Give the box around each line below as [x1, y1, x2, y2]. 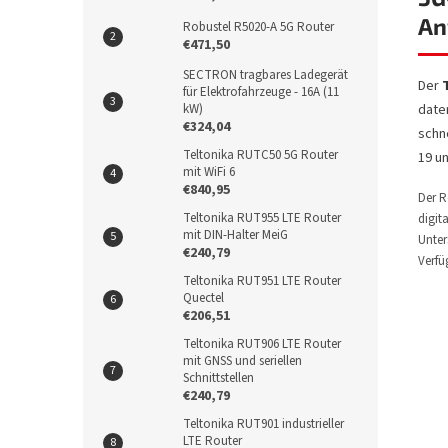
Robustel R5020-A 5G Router [183, 18, 334, 36]
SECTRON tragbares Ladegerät [183, 66, 348, 84]
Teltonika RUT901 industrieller [183, 415, 344, 433]
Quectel [183, 289, 224, 307]
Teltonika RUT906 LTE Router [183, 335, 341, 353]
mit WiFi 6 [183, 163, 235, 181]
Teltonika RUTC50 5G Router [183, 146, 338, 164]
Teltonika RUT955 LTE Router [183, 209, 341, 227]
